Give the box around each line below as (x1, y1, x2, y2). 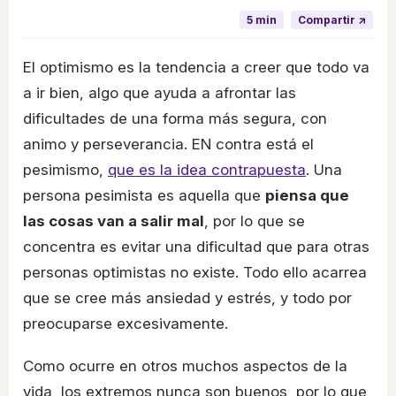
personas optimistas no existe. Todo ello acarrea (23, 263, 367, 281)
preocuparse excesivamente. (23, 314, 228, 332)
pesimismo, (23, 160, 108, 179)
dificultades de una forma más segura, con (23, 109, 327, 127)
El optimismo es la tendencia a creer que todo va (23, 57, 369, 76)
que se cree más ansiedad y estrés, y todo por (23, 288, 352, 307)
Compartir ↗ (298, 12, 366, 27)
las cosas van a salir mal (23, 211, 204, 230)
